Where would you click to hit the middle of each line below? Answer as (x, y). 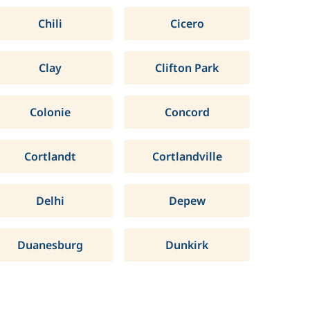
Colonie (50, 112)
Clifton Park (187, 68)
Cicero (187, 24)
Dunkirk (187, 245)
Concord (187, 112)
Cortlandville (187, 156)
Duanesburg (50, 245)
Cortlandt (50, 156)
